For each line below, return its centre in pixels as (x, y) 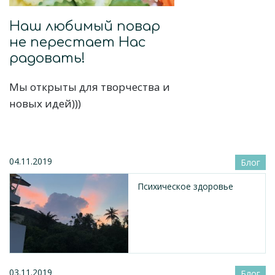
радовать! (47, 58)
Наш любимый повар (85, 26)
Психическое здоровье (185, 186)
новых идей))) (45, 103)
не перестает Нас (78, 42)
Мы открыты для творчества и (90, 87)
